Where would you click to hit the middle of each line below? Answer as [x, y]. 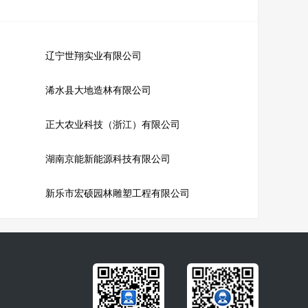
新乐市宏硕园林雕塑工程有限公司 [117, 194]
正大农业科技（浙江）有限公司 [112, 125]
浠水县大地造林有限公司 [98, 90]
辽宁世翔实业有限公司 [93, 56]
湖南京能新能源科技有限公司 [108, 159]
